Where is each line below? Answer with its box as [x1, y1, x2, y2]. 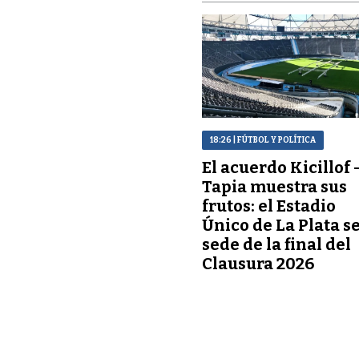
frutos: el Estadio [202, 196, 337, 216]
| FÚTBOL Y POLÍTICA [232, 135, 317, 145]
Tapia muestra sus [202, 176, 348, 196]
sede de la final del [202, 234, 352, 254]
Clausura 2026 [202, 253, 315, 273]
